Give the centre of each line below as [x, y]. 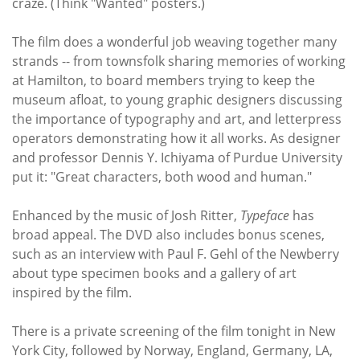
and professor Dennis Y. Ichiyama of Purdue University [177, 157]
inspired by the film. [75, 292]
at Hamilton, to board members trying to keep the [164, 80]
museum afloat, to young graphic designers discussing [177, 99]
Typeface [265, 215]
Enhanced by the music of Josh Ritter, [126, 215]
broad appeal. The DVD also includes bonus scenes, [168, 234]
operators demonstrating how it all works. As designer [176, 138]
